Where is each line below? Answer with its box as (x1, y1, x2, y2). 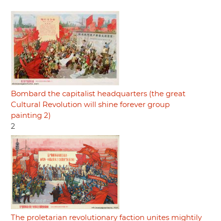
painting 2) (11, 111, 51, 119)
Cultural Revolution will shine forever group (11, 101, 170, 109)
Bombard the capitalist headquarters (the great (11, 90, 185, 98)
